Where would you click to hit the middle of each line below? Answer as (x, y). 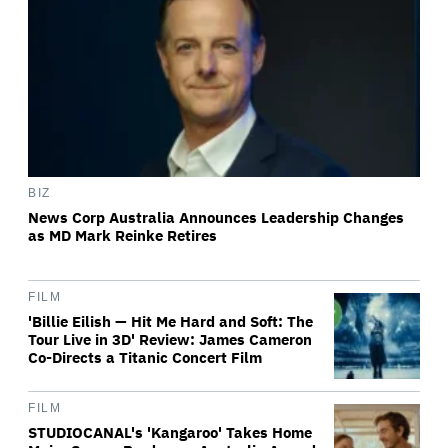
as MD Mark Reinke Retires (122, 235)
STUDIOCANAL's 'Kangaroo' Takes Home (170, 432)
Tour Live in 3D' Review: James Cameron (170, 339)
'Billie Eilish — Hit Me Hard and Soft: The (170, 321)
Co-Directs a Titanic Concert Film (145, 357)
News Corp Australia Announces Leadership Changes (216, 217)
